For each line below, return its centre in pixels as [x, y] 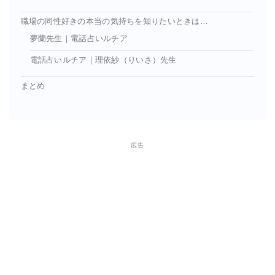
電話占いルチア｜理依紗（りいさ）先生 [103, 60]
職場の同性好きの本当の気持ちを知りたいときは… [114, 21]
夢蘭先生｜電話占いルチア [79, 39]
